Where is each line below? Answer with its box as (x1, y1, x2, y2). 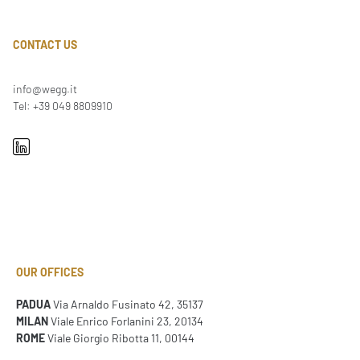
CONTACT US (13, 37, 77, 51)
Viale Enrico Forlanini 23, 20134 (48, 313, 203, 328)
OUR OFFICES (16, 265, 84, 280)
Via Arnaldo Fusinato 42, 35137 (51, 297, 203, 311)
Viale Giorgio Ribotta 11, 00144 (45, 330, 194, 345)
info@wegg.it (13, 82, 77, 96)
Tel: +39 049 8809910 (13, 99, 112, 113)
